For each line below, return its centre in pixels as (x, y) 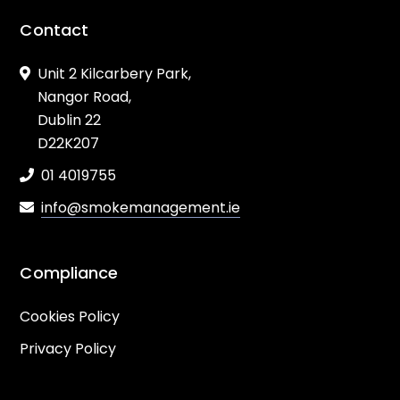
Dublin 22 (61, 120)
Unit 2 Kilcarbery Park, (115, 73)
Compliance (69, 272)
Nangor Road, (76, 96)
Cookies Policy (70, 316)
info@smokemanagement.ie (141, 207)
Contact (54, 29)
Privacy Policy (68, 348)
